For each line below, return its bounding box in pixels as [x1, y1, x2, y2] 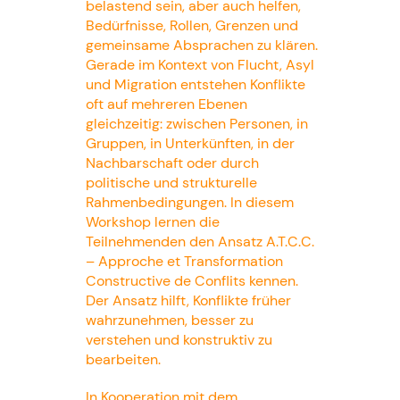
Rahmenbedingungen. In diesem [85, 192, 294, 212]
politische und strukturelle [85, 172, 257, 192]
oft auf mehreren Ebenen [85, 94, 247, 113]
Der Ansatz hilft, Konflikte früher [85, 290, 291, 310]
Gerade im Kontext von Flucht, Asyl [85, 54, 314, 74]
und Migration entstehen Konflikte [85, 74, 305, 94]
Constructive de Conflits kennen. [85, 271, 298, 290]
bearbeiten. [85, 349, 161, 369]
